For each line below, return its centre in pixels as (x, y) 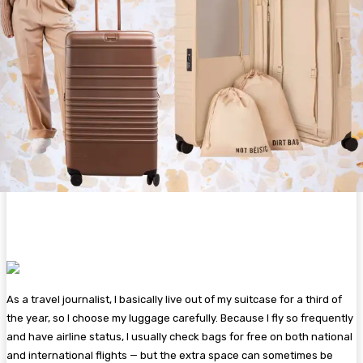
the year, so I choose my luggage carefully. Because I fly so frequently (180, 318)
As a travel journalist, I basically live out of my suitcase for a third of (174, 300)
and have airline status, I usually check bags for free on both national (179, 337)
